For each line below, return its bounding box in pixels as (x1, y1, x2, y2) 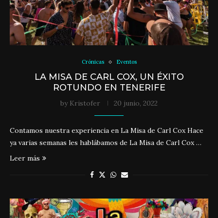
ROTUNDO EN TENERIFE (53, 82, 165, 93)
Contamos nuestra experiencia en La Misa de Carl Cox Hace (10, 126, 203, 135)
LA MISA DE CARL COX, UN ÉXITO (34, 72, 184, 82)
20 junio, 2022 (114, 99, 158, 108)
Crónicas (81, 58, 104, 65)
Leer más (10, 154, 40, 163)
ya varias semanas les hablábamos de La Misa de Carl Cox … (10, 138, 201, 147)
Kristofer (70, 99, 100, 108)
